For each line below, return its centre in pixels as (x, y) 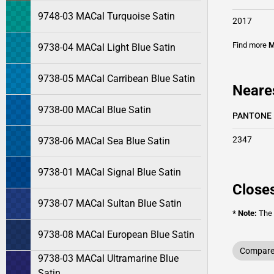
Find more (250, 45)
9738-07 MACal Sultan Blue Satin (110, 203)
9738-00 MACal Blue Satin (94, 110)
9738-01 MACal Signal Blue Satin (109, 172)
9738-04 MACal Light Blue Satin (107, 47)
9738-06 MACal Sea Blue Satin (104, 141)
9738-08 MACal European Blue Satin (116, 235)
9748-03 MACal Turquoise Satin (106, 16)
